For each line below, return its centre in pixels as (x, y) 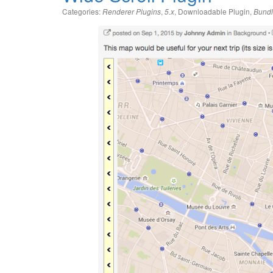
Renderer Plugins (132, 12)
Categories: (82, 11)
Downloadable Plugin (214, 11)
